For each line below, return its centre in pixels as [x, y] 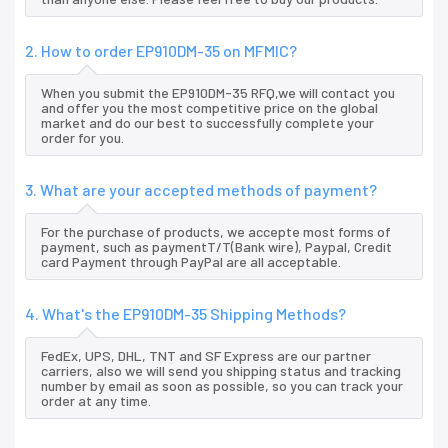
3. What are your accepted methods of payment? [201, 190]
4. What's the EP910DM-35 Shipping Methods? [185, 314]
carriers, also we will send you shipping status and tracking [221, 371]
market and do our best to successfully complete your [207, 123]
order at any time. [96, 401]
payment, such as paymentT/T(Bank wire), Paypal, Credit [216, 247]
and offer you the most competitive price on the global [209, 108]
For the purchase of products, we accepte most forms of [216, 232]
